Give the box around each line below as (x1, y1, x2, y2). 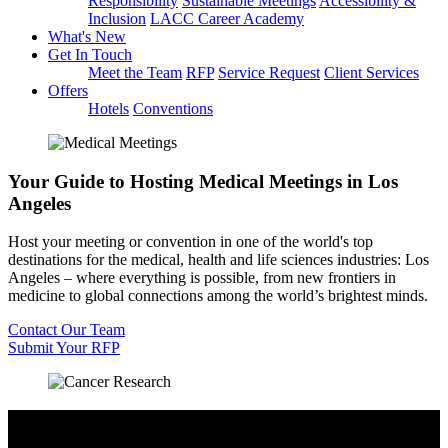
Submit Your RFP (8, 339, 120, 357)
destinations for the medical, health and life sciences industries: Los (8, 251, 429, 269)
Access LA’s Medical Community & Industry (8, 409, 374, 431)
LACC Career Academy (150, 9, 304, 27)
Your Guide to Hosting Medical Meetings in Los (8, 170, 398, 192)
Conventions (133, 99, 213, 117)
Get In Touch (48, 45, 132, 63)
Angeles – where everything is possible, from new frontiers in (8, 269, 396, 287)
